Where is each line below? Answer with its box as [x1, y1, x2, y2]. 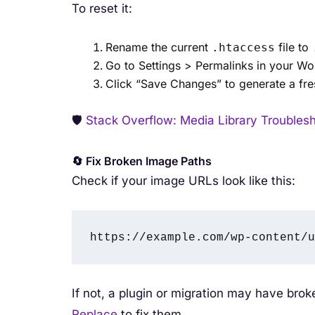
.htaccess [212, 40, 275, 54]
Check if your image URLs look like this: [72, 173, 295, 188]
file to [275, 39, 312, 54]
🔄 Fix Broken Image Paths [72, 153, 212, 168]
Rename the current [105, 39, 212, 54]
